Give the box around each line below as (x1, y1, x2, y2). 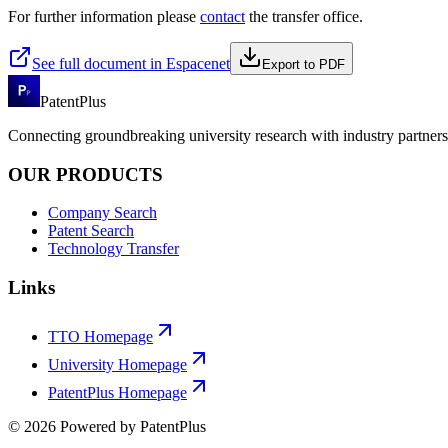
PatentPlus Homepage (48, 383, 187, 401)
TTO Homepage (48, 327, 153, 345)
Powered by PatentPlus (56, 417, 206, 435)
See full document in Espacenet (32, 54, 230, 72)
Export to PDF (262, 56, 345, 72)
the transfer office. (245, 7, 363, 25)
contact (200, 7, 245, 25)
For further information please (8, 7, 200, 25)
